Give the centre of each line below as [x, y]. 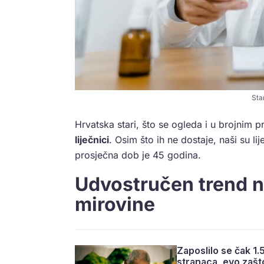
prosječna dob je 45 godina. [138, 155]
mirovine [115, 204]
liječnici [92, 140]
